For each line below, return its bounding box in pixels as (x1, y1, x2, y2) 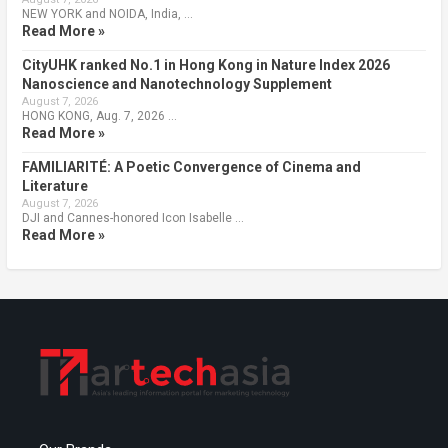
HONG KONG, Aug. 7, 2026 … (21, 108, 177, 123)
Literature (21, 177, 88, 194)
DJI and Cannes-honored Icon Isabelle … (21, 210, 244, 225)
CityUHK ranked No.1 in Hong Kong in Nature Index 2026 (21, 56, 390, 73)
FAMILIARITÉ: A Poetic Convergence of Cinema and (21, 158, 361, 175)
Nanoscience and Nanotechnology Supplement (21, 75, 332, 92)
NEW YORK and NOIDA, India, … (21, 6, 193, 21)
